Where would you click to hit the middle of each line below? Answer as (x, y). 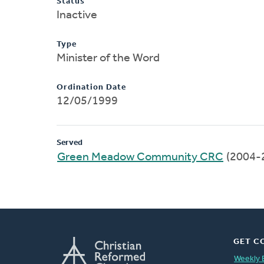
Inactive (77, 15)
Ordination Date (91, 87)
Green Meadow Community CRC (140, 157)
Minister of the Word (108, 58)
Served (70, 143)
